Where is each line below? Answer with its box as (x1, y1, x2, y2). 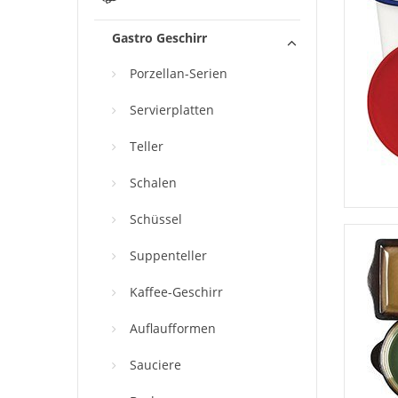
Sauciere (130, 356, 181, 374)
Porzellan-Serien (130, 65, 227, 83)
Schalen (130, 174, 177, 192)
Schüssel (130, 211, 182, 228)
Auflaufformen (130, 320, 216, 338)
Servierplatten (130, 101, 214, 119)
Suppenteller (130, 247, 207, 265)
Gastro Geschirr (112, 29, 207, 47)
